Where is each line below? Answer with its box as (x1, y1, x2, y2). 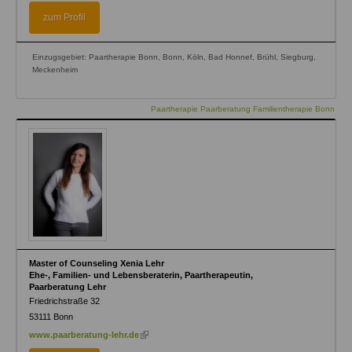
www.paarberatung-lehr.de (29, 329, 139, 339)
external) (169, 4, 205, 14)
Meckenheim (32, 64, 78, 74)
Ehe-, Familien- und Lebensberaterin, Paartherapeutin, (29, 269, 253, 280)
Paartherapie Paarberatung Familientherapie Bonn (151, 104, 335, 113)
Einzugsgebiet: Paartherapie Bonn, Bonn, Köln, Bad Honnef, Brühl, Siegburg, (32, 52, 316, 61)
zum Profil (43, 11, 86, 23)
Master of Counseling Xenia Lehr (29, 258, 164, 268)
